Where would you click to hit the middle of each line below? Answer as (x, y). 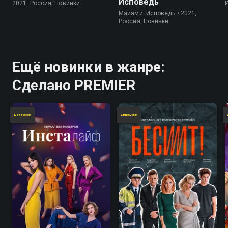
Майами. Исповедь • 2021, (158, 13)
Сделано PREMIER (74, 85)
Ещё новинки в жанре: (89, 67)
